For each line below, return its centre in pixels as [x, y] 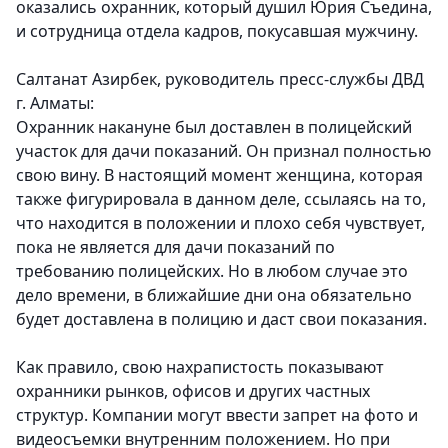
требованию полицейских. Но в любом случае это [212, 271]
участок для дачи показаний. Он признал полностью [223, 151]
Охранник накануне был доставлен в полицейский [214, 127]
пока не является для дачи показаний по [175, 247]
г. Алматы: [55, 103]
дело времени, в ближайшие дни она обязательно [214, 295]
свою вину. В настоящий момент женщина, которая [219, 175]
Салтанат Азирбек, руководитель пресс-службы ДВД [220, 79]
